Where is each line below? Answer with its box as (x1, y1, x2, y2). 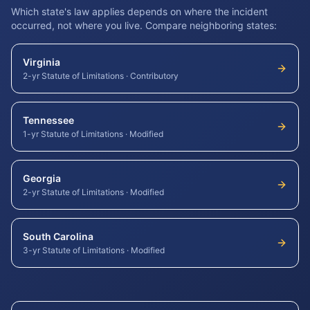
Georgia (23, 172, 61, 184)
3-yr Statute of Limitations (23, 245, 125, 255)
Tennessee (23, 114, 74, 126)
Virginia (23, 56, 60, 68)
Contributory (130, 71, 179, 81)
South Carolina (23, 230, 93, 242)
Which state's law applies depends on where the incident (11, 6, 268, 17)
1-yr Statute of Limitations (23, 129, 123, 139)
